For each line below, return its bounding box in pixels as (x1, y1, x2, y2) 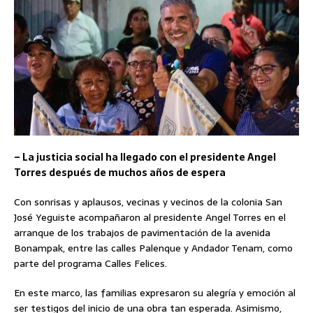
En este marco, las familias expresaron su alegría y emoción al (14, 285, 296, 301)
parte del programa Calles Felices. (14, 256, 167, 272)
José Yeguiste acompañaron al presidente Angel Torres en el (14, 210, 286, 226)
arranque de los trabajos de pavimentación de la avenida (14, 225, 270, 241)
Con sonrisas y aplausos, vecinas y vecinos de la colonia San (14, 194, 282, 210)
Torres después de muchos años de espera (14, 165, 226, 181)
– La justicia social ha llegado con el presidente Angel (14, 150, 276, 166)
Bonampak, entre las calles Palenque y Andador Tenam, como (14, 240, 293, 256)
